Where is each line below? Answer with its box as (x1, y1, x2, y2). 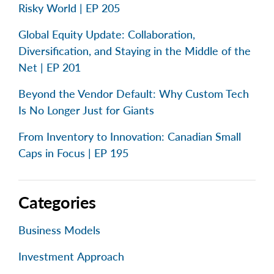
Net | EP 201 (18, 61, 81, 75)
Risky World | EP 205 (18, 1, 120, 15)
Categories (18, 192, 96, 213)
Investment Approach (18, 250, 124, 264)
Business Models (18, 223, 100, 237)
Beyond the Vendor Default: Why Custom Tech (18, 87, 249, 101)
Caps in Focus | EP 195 (18, 146, 128, 160)
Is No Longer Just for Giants (18, 103, 154, 117)
